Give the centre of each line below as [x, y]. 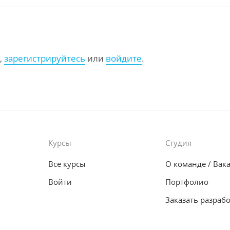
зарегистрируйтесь [45, 58]
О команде [186, 164]
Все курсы [67, 164]
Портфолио [187, 182]
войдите [124, 58]
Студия [178, 143]
